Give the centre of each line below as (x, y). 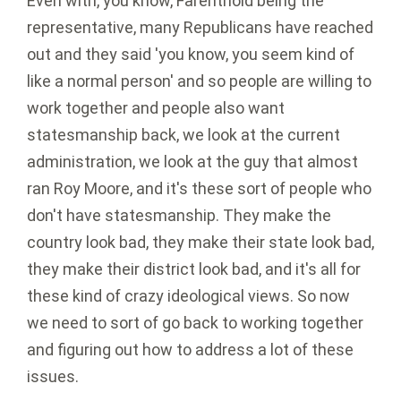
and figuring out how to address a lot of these (190, 350)
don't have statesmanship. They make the (179, 216)
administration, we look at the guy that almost (192, 162)
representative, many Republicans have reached (200, 28)
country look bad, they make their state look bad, (200, 243)
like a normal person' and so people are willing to (199, 81)
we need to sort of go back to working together (195, 323)
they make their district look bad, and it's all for (194, 269)
